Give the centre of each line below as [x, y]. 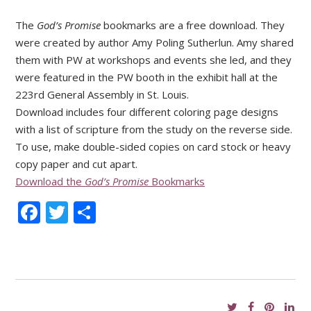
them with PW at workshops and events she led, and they [153, 60]
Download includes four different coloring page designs [147, 112]
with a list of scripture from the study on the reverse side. [154, 129]
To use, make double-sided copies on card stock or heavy [153, 147]
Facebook [89, 212]
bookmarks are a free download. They [193, 25]
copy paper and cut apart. [76, 164]
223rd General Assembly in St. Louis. [102, 95]
